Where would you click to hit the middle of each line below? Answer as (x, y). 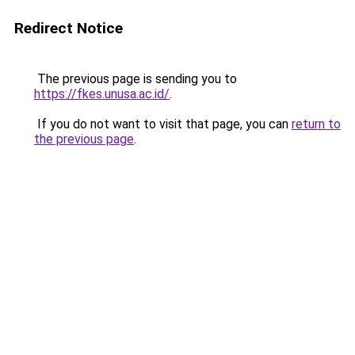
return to (316, 124)
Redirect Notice (69, 28)
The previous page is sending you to (136, 79)
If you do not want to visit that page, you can (163, 124)
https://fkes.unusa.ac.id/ (102, 94)
